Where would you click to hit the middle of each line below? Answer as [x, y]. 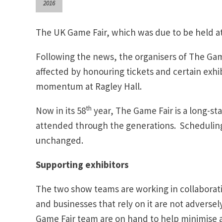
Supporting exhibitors [82, 164]
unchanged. [59, 140]
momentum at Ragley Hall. [90, 86]
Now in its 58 [61, 110]
